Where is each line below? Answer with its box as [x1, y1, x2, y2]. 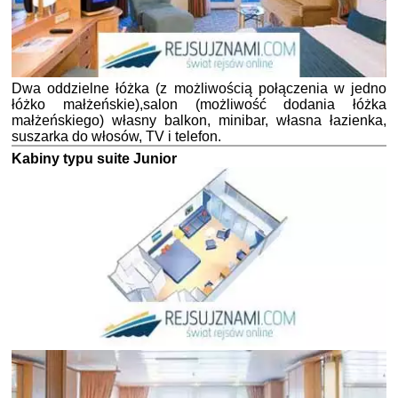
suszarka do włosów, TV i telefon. [12, 129, 221, 145]
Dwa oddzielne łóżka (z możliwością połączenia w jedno [12, 81, 386, 97]
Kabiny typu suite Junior [12, 151, 177, 167]
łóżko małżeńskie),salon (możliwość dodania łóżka [12, 97, 386, 113]
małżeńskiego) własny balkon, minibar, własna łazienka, [12, 113, 386, 129]
